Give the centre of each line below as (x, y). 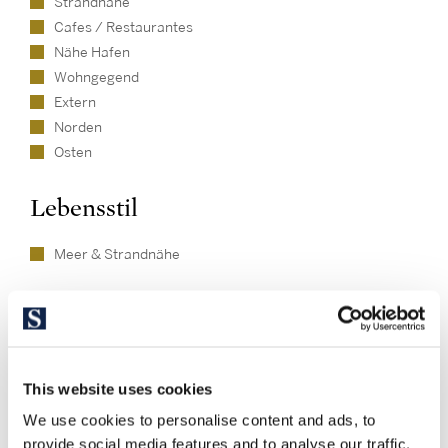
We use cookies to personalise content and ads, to (199, 420)
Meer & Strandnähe (117, 254)
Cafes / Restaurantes (123, 27)
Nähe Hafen (92, 52)
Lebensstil (84, 208)
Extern (75, 102)
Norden (78, 127)
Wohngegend (96, 77)
